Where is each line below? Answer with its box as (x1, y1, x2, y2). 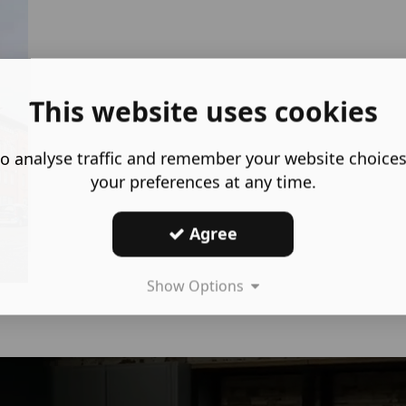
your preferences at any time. (90, 170, 316, 192)
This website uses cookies (28, 92, 378, 130)
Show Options (147, 275, 251, 295)
